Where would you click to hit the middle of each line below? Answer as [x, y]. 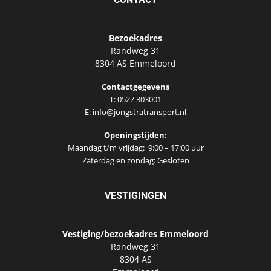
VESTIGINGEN [135, 196]
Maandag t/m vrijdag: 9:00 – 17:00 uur [135, 148]
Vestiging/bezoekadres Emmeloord [135, 233]
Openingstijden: [135, 135]
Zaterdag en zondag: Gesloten [135, 161]
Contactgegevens [135, 86]
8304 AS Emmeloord [135, 63]
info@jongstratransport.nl [139, 112]
